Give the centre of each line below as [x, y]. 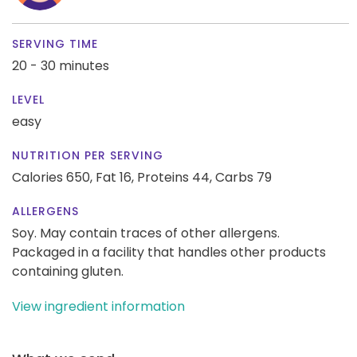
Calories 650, [54, 177]
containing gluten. [68, 271]
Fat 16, [115, 177]
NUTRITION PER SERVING [88, 155]
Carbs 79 [243, 177]
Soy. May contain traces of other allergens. [146, 233]
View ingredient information [98, 306]
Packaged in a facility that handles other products [169, 252]
